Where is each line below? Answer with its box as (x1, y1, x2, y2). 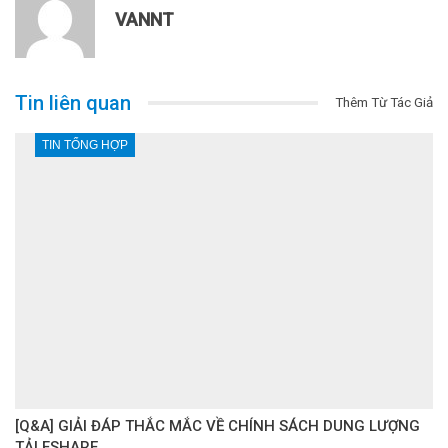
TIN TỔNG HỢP (42, 138, 128, 152)
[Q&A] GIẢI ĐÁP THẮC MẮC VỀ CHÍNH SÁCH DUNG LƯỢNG (15, 416, 420, 435)
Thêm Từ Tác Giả (335, 95, 433, 110)
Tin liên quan (15, 91, 131, 115)
